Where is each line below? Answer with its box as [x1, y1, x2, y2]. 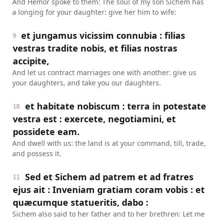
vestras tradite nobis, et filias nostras [12, 42, 177, 54]
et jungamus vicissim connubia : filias [21, 29, 186, 41]
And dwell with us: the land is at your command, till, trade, [12, 138, 206, 148]
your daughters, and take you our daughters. [12, 78, 161, 87]
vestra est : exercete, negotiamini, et [12, 113, 176, 125]
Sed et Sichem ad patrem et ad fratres [25, 171, 194, 183]
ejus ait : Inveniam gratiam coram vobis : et [12, 184, 205, 195]
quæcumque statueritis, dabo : [12, 196, 148, 208]
